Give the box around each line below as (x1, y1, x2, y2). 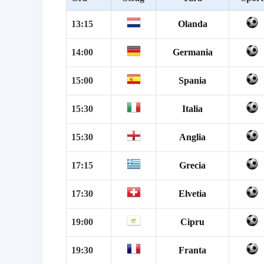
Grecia (179, 160, 206, 170)
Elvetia (179, 188, 206, 199)
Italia (182, 103, 203, 114)
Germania (172, 47, 213, 57)
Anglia (179, 131, 206, 142)
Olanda (177, 18, 207, 29)
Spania (179, 75, 206, 85)
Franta (179, 245, 206, 255)
